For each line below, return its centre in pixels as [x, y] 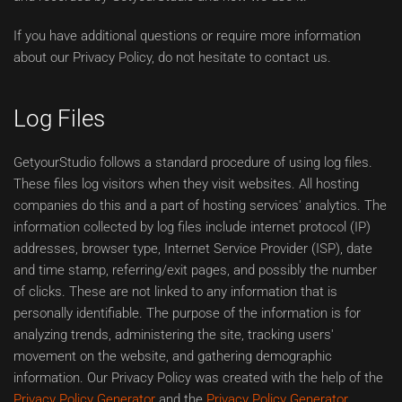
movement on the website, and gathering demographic [173, 356]
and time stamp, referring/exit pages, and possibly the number [195, 270]
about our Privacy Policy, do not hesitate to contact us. [172, 57]
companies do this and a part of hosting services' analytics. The [200, 205]
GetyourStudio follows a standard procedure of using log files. [193, 162]
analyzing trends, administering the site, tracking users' [174, 335]
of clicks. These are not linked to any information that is [175, 292]
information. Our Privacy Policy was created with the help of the [198, 378]
